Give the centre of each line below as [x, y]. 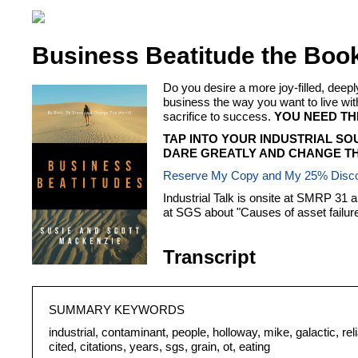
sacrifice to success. [219, 117]
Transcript [209, 257]
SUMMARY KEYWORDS [117, 310]
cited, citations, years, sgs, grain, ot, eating [159, 347]
